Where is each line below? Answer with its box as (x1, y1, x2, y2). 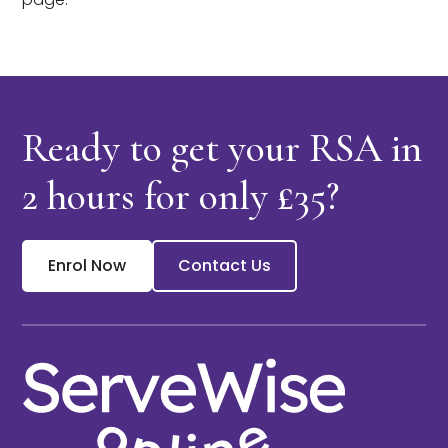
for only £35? (135, 172, 340, 220)
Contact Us (178, 254, 272, 277)
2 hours (22, 172, 136, 220)
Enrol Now (48, 254, 127, 277)
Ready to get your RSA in (22, 124, 423, 172)
